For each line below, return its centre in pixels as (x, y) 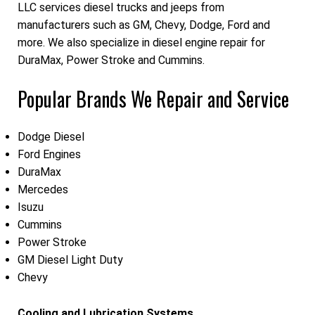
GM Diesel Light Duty (70, 260)
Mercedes (43, 190)
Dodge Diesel (51, 137)
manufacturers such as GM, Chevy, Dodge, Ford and (144, 25)
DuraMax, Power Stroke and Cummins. (111, 60)
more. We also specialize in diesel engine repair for (141, 43)
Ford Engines (49, 155)
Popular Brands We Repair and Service (153, 98)
